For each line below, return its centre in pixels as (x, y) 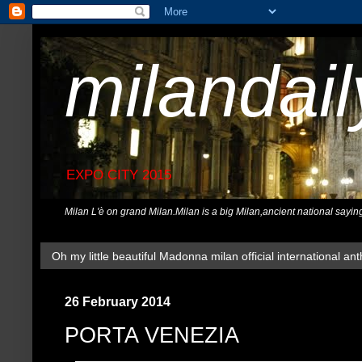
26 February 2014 (118, 302)
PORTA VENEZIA (152, 335)
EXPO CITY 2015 (119, 175)
